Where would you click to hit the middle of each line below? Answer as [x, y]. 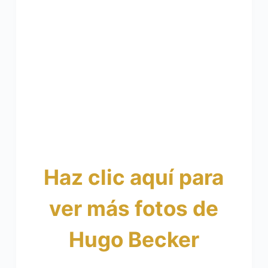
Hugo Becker [134, 239]
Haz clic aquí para [134, 177]
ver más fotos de [134, 208]
